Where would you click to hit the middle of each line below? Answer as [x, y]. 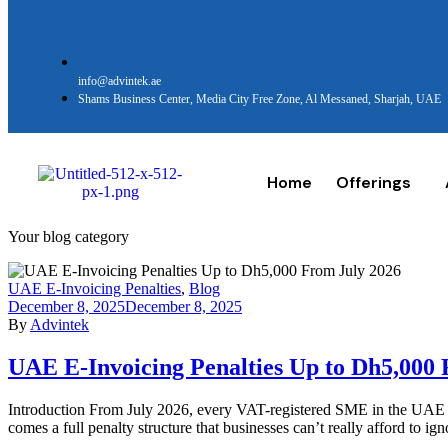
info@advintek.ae [119, 81]
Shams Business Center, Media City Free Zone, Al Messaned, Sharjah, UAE [259, 99]
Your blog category [68, 236]
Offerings [373, 182]
